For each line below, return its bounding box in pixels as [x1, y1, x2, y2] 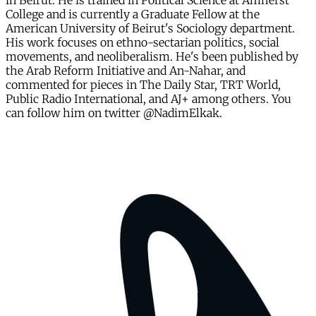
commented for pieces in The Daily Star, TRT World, [6, 78, 281, 92]
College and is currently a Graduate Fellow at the [6, 7, 260, 22]
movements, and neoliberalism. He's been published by [6, 49, 298, 64]
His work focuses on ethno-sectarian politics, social [6, 35, 279, 50]
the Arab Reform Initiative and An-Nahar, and [6, 63, 245, 78]
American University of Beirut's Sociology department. [6, 21, 295, 36]
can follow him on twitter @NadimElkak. [6, 106, 222, 121]
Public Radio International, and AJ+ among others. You [6, 92, 291, 107]
